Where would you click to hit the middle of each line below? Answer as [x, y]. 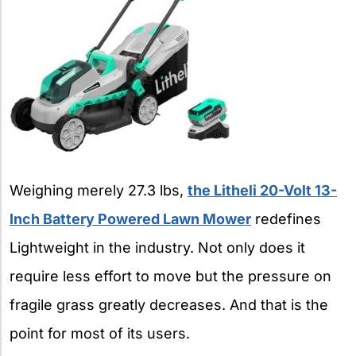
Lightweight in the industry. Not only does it [157, 247]
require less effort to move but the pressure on [170, 276]
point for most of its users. [100, 333]
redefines [286, 219]
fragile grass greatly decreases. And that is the [169, 304]
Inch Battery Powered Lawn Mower [130, 219]
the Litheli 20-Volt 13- [262, 190]
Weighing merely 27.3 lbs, [99, 190]
